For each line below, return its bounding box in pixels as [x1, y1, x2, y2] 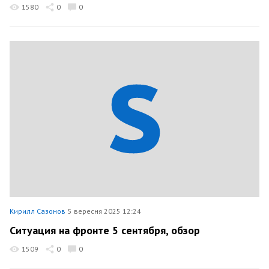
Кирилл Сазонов [10, 206, 65, 216]
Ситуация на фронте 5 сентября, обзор [10, 223, 200, 237]
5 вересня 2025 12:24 [68, 206, 141, 216]
